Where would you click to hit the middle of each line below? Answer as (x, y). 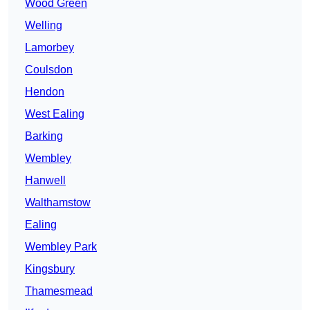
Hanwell (45, 181)
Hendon (45, 92)
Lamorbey (49, 48)
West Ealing (55, 114)
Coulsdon (49, 70)
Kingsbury (50, 269)
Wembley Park (61, 247)
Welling (44, 26)
